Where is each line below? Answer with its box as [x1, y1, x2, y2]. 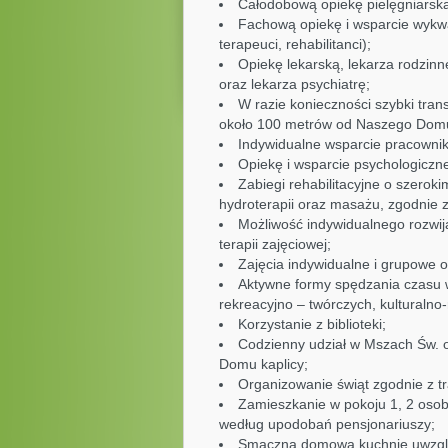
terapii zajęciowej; [218, 236, 331, 252]
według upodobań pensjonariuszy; [218, 416, 435, 432]
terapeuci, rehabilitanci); [218, 36, 371, 52]
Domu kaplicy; [218, 356, 308, 372]
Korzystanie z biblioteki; [237, 316, 386, 332]
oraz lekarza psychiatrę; [218, 76, 370, 92]
